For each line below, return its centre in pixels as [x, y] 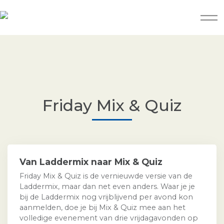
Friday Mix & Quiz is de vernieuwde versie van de [106, 176]
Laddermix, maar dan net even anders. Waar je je [107, 187]
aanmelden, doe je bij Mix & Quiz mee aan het [102, 208]
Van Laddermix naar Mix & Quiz [91, 162]
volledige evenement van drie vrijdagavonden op [109, 218]
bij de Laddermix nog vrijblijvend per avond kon [106, 197]
